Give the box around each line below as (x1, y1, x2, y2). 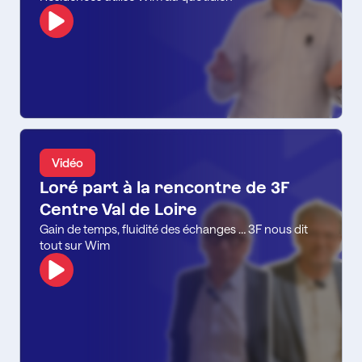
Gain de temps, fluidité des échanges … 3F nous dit (40, 221, 308, 236)
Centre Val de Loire (40, 199, 197, 219)
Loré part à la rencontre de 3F (40, 177, 289, 197)
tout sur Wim (40, 237, 110, 252)
